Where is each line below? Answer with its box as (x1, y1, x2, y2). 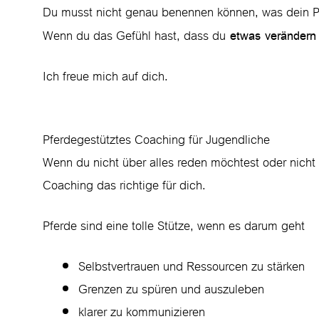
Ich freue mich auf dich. (43, 64, 168, 89)
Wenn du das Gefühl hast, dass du (43, 23, 226, 48)
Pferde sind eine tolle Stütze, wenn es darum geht (43, 214, 305, 239)
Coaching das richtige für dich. (43, 173, 206, 198)
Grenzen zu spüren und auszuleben (78, 277, 264, 302)
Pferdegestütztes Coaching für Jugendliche (43, 127, 270, 152)
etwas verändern (226, 24, 316, 47)
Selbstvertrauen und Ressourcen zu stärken (78, 254, 305, 279)
